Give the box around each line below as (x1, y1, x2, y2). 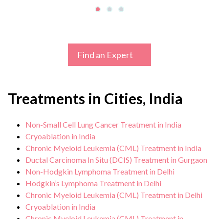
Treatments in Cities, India (8, 89, 183, 107)
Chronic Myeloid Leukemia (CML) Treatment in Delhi (25, 190, 202, 199)
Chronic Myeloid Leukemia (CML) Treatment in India (25, 143, 201, 153)
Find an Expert (77, 49, 133, 60)
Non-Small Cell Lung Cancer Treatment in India (25, 120, 181, 129)
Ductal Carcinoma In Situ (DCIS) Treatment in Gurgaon (25, 155, 207, 164)
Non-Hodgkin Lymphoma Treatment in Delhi (25, 167, 175, 176)
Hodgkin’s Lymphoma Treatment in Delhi (25, 178, 161, 188)
